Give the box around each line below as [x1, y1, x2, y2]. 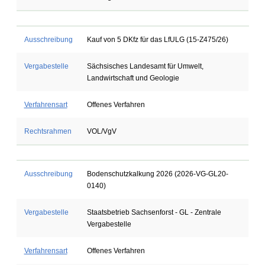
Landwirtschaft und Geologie [86, 74, 179, 82]
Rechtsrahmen [24, 127, 72, 135]
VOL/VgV [86, 127, 117, 135]
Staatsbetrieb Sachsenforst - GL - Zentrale [86, 208, 221, 216]
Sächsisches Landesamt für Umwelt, [86, 62, 203, 70]
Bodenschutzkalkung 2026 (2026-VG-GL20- [86, 170, 228, 178]
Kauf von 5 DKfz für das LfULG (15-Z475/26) [86, 35, 228, 44]
